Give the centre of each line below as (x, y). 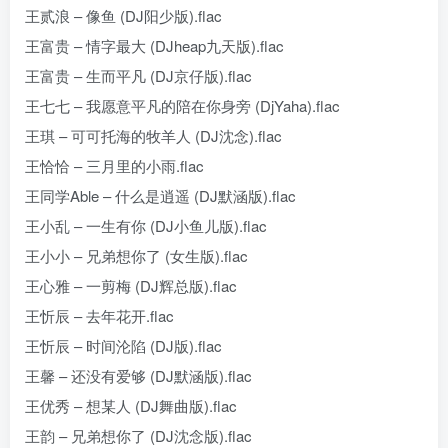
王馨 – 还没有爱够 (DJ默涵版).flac (138, 375)
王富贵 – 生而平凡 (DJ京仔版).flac (138, 75)
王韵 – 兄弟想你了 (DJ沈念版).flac (138, 435)
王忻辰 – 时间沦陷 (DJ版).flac (123, 345)
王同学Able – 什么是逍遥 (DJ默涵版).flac (160, 195)
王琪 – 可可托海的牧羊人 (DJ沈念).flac (153, 135)
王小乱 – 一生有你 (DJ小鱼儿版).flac (146, 225)
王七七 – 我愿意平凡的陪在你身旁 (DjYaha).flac (182, 105)
